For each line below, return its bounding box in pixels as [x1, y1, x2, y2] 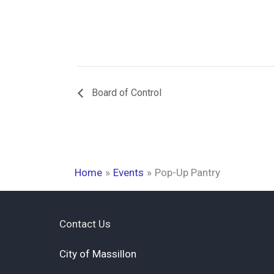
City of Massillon [59, 248, 136, 261]
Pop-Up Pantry [155, 166, 221, 179]
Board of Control [89, 86, 161, 98]
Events [113, 166, 144, 179]
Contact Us [59, 218, 111, 231]
